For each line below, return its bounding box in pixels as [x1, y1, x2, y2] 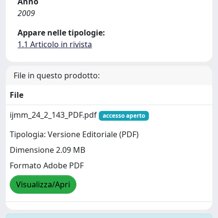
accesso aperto [102, 111, 145, 120]
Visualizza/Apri [16, 179, 70, 190]
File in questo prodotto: [14, 70, 100, 81]
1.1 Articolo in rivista [18, 39, 92, 50]
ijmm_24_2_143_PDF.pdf [10, 109, 99, 120]
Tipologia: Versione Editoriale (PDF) [10, 129, 139, 140]
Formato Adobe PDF [10, 160, 84, 171]
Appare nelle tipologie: [18, 27, 105, 38]
